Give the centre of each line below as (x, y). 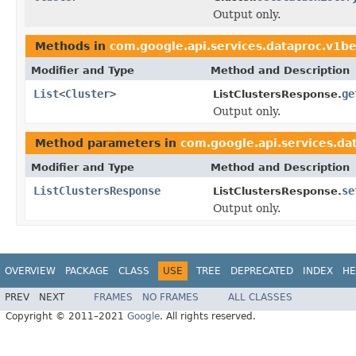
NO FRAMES (170, 298)
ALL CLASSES (260, 298)
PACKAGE (87, 271)
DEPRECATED (262, 271)
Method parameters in (108, 143)
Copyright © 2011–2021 (66, 317)
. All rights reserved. (208, 317)
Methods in (72, 46)
